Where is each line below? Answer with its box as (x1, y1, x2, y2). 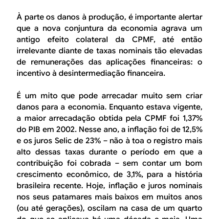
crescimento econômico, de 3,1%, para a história (17, 170, 202, 180)
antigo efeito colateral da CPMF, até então (17, 34, 202, 44)
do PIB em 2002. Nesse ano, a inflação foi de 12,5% (17, 125, 202, 135)
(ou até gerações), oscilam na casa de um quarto (17, 203, 202, 214)
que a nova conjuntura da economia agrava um (17, 23, 202, 33)
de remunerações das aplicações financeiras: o (17, 57, 202, 67)
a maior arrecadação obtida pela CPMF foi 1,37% (17, 113, 202, 124)
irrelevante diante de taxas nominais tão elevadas (17, 45, 202, 56)
